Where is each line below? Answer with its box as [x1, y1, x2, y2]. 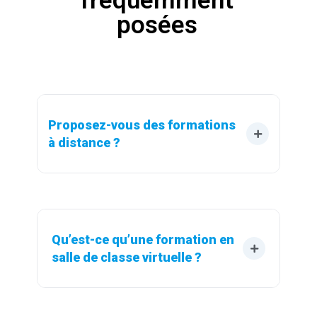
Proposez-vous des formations [48, 117, 238, 133]
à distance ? [48, 135, 120, 151]
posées [116, 11, 197, 40]
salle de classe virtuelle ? [52, 250, 202, 265]
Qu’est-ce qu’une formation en [52, 232, 237, 248]
